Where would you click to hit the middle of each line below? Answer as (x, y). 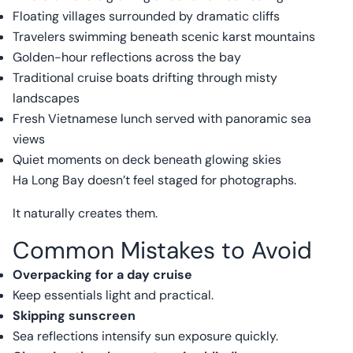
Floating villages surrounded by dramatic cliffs (146, 16)
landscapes (46, 98)
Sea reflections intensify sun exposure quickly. (145, 336)
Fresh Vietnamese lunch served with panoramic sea (162, 119)
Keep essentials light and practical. (113, 295)
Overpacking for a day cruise (102, 275)
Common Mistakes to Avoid (162, 250)
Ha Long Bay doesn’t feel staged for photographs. (154, 180)
